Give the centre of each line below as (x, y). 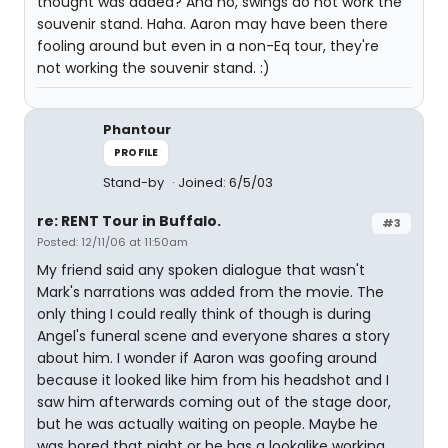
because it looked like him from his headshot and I (213, 380)
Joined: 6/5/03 (225, 182)
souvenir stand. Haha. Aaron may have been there (212, 24)
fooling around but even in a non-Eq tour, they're (208, 46)
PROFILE (136, 152)
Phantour (137, 129)
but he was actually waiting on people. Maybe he (207, 424)
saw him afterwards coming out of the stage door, (214, 402)
